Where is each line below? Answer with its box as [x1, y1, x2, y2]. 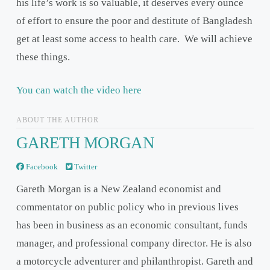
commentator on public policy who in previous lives [16, 201, 239, 213]
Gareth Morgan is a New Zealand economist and [16, 183, 221, 195]
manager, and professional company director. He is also [16, 237, 252, 250]
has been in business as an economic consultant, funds [16, 219, 248, 231]
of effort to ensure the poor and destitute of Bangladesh [16, 14, 253, 27]
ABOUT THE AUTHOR [16, 115, 99, 124]
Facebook [24, 162, 58, 171]
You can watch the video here [16, 84, 142, 96]
